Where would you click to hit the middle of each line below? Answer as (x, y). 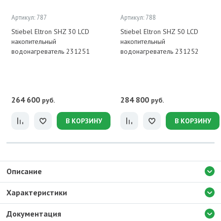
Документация (34, 214)
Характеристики (37, 192)
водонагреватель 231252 (160, 51)
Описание (24, 171)
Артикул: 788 (138, 18)
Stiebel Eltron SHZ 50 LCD (159, 32)
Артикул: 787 (29, 18)
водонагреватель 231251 (51, 51)
